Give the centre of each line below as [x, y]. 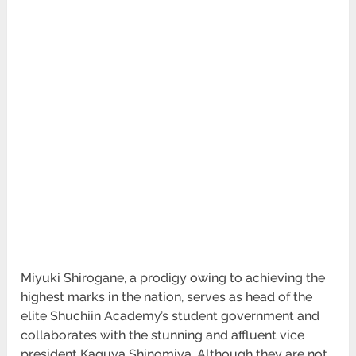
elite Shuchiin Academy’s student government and [170, 315]
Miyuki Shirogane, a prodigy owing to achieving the [173, 277]
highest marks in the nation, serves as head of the [167, 296]
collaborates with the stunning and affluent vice [163, 335]
